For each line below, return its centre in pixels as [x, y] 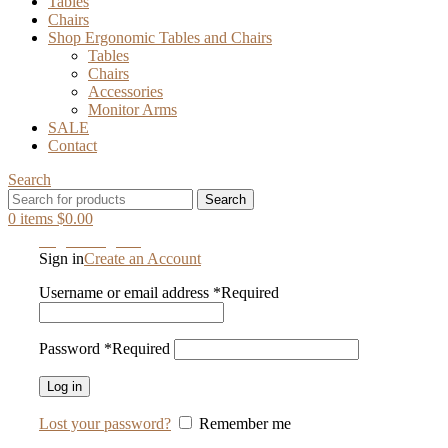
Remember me [245, 423]
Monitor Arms [132, 109]
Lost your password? [105, 423]
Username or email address [126, 292]
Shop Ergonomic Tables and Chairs [160, 37]
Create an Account [142, 258]
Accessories [125, 91]
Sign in [61, 258]
